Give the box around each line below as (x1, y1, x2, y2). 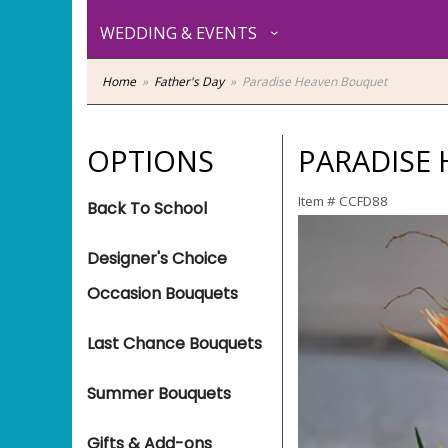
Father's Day (154, 73, 224, 90)
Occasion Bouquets (87, 282, 238, 305)
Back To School (87, 197, 207, 220)
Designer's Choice (87, 247, 227, 270)
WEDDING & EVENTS (100, 22, 257, 44)
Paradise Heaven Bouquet (242, 73, 387, 90)
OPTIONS (87, 141, 214, 180)
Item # (298, 192, 339, 210)
